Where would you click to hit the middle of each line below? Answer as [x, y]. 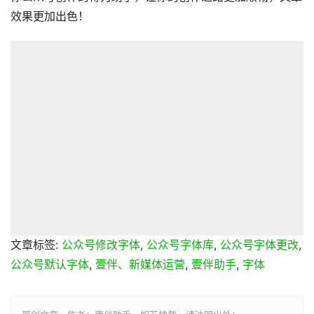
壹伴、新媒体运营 [140, 265]
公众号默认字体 [50, 265]
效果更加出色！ [50, 16]
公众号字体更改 [259, 245]
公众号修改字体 [101, 245]
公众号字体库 [180, 245]
